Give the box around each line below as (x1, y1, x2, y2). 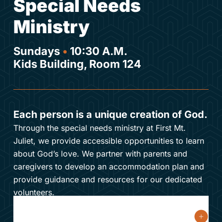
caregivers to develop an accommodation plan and (13, 162, 204, 172)
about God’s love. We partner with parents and (13, 149, 187, 159)
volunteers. (13, 187, 55, 198)
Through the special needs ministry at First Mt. (13, 123, 186, 133)
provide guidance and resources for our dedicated (13, 174, 202, 185)
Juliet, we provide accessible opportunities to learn (13, 136, 204, 146)
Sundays (13, 45, 62, 58)
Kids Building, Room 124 (13, 57, 141, 71)
